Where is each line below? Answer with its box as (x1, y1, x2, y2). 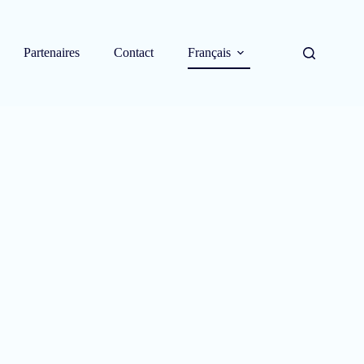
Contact (114, 45, 154, 60)
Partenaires (24, 45, 80, 60)
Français (188, 45, 231, 60)
